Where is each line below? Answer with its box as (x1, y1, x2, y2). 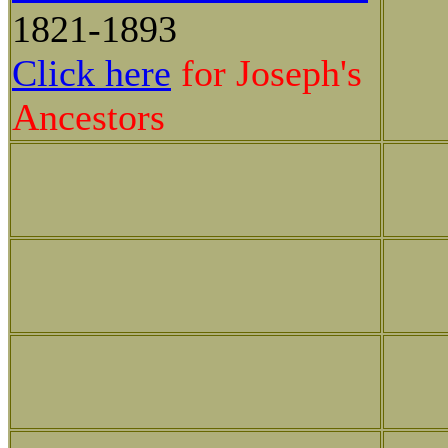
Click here (12, 51, 171, 94)
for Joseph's (171, 51, 362, 94)
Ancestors (12, 95, 165, 138)
